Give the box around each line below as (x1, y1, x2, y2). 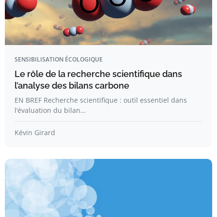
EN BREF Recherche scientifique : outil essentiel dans (15, 95, 187, 105)
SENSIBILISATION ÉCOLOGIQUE (15, 55, 103, 63)
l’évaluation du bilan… (15, 106, 86, 115)
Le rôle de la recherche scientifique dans (15, 69, 182, 79)
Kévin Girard (15, 128, 55, 137)
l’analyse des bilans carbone (15, 80, 129, 91)
